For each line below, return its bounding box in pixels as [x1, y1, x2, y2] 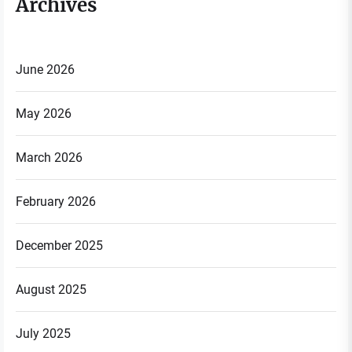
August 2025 [16, 281, 86, 297]
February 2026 [16, 193, 96, 209]
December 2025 [16, 237, 103, 253]
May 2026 [16, 105, 71, 121]
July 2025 [16, 325, 71, 341]
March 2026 [16, 149, 82, 165]
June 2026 [16, 61, 75, 77]
